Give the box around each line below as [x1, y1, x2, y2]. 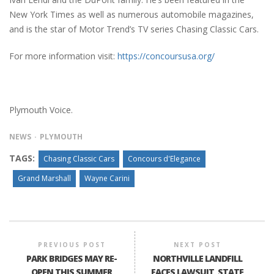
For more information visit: [9, 50, 117, 62]
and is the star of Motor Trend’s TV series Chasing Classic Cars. [9, 23, 259, 35]
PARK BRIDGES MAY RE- [26, 253, 117, 265]
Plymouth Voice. [9, 104, 73, 116]
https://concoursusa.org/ [117, 50, 215, 62]
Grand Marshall [18, 173, 71, 184]
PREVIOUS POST [37, 240, 106, 250]
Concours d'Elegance [128, 154, 201, 165]
